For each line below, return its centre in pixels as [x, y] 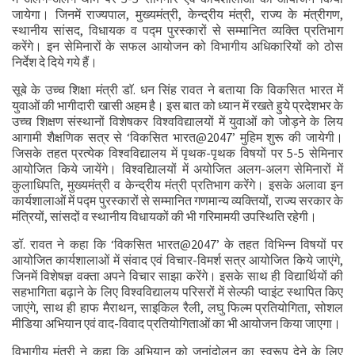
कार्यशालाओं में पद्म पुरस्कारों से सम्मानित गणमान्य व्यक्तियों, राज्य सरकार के [177, 200]
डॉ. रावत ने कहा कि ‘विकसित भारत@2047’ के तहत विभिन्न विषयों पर [177, 244]
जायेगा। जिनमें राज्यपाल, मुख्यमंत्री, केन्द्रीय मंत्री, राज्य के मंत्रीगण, [177, 14]
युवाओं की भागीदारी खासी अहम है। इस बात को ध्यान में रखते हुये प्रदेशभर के [177, 105]
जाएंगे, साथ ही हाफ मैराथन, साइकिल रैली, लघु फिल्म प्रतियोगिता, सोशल [177, 307]
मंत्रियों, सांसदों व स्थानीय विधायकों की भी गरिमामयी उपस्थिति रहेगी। [164, 216]
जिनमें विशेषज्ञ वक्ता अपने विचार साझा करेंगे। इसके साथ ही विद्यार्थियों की [177, 276]
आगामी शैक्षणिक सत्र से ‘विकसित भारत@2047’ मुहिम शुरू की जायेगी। [177, 137]
